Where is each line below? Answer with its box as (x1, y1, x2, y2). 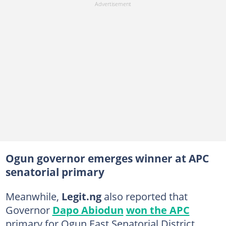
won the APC (126, 202, 190, 217)
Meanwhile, (5, 189, 62, 203)
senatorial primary (5, 164, 104, 179)
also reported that (103, 189, 188, 203)
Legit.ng (61, 189, 104, 203)
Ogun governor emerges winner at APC (5, 151, 209, 165)
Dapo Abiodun (52, 202, 124, 217)
